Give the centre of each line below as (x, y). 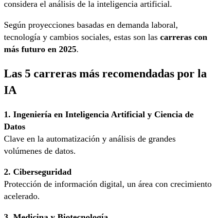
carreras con (184, 37)
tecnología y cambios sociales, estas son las (82, 37)
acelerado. (22, 196)
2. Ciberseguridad (38, 172)
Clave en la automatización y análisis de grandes (90, 138)
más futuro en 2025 (40, 49)
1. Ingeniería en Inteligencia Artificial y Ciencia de (99, 114)
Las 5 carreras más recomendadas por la (105, 73)
